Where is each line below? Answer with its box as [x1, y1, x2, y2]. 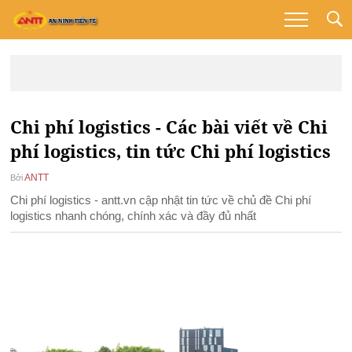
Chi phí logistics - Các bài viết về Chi [10, 115, 328, 138]
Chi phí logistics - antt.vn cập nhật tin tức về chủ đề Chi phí [10, 193, 312, 207]
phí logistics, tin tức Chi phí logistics [10, 139, 332, 163]
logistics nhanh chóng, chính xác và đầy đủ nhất [10, 209, 257, 222]
